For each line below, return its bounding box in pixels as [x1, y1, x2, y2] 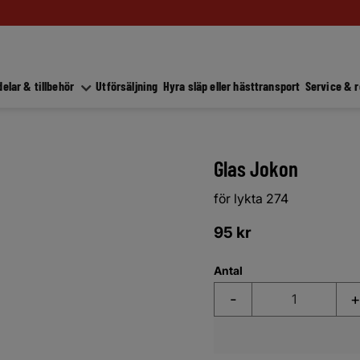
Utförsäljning [96, 78, 158, 94]
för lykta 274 [214, 190, 288, 207]
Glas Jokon [214, 155, 298, 181]
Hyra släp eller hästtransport [162, 78, 301, 94]
